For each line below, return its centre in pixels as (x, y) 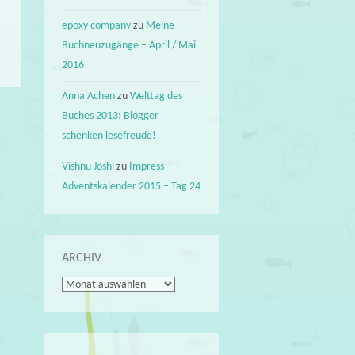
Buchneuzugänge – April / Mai (129, 46)
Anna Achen (89, 97)
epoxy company (97, 26)
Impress (147, 166)
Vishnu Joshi (88, 166)
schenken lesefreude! (109, 136)
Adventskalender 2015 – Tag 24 (132, 186)
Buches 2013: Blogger (111, 116)
